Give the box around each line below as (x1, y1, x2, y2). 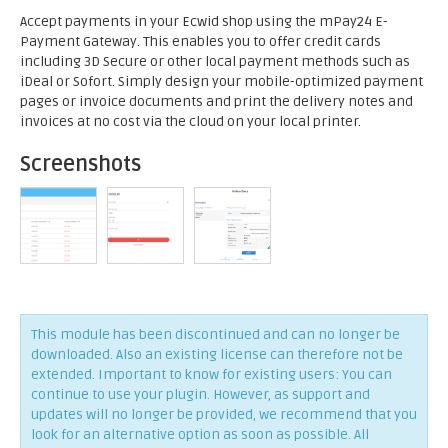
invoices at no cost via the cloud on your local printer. (20, 113, 361, 130)
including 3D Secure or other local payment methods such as (20, 53, 410, 70)
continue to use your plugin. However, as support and (31, 386, 370, 403)
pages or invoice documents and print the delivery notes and (20, 93, 413, 110)
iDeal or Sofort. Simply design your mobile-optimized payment (20, 73, 423, 90)
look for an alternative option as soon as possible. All (31, 426, 369, 443)
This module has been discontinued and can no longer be (31, 326, 400, 343)
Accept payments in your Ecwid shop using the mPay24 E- (20, 13, 388, 30)
